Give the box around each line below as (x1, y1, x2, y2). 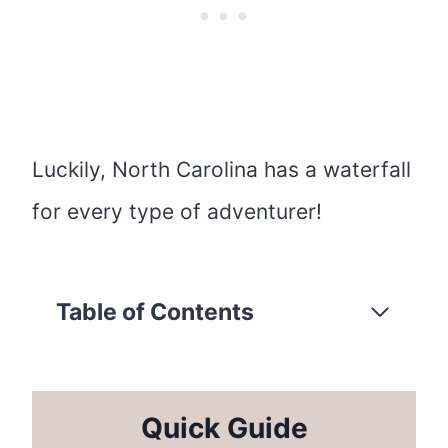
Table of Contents (56, 297, 254, 326)
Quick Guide (140, 410, 308, 445)
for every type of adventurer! (32, 198, 322, 224)
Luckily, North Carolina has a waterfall (32, 156, 411, 182)
